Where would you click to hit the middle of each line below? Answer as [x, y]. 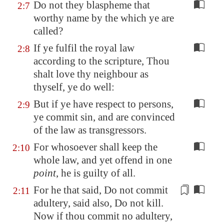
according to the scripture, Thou [101, 61]
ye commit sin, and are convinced [104, 117]
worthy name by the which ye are [104, 18]
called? [48, 31]
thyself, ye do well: [74, 87]
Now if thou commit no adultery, [103, 216]
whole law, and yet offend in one [103, 160]
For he [48, 190]
